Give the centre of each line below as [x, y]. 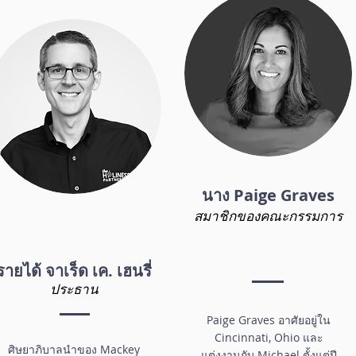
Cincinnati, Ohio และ [269, 337]
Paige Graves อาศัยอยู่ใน [269, 319]
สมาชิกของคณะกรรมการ [268, 215]
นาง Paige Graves [268, 195]
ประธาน [74, 288]
